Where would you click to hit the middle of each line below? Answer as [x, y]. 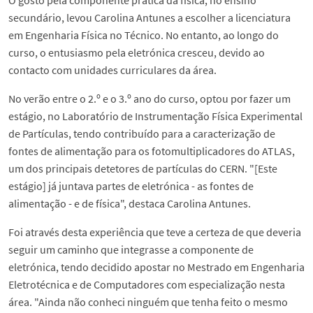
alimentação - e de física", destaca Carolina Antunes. [130, 204]
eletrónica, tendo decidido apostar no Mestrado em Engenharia [156, 267]
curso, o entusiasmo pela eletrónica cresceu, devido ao [137, 53]
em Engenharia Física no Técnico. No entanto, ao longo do [144, 35]
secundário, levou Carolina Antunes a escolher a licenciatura [150, 18]
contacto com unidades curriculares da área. [112, 70]
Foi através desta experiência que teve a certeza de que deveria [155, 232]
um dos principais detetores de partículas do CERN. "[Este [143, 169]
